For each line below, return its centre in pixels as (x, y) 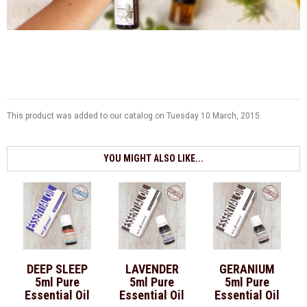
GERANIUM (247, 269)
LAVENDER (152, 269)
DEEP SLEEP (57, 269)
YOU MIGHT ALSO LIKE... (153, 158)
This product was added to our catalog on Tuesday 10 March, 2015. (134, 115)
